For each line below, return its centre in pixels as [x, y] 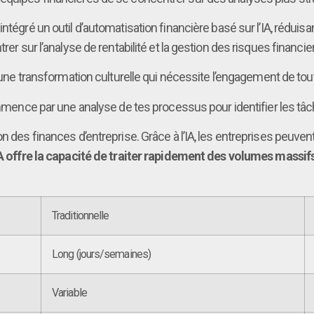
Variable [69, 292]
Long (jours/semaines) [102, 254]
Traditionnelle [81, 215]
